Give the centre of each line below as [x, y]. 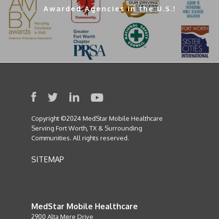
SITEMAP [48, 160]
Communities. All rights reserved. [80, 138]
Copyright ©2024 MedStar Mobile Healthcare [97, 119]
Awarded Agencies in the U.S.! [109, 8]
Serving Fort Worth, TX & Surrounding [87, 128]
